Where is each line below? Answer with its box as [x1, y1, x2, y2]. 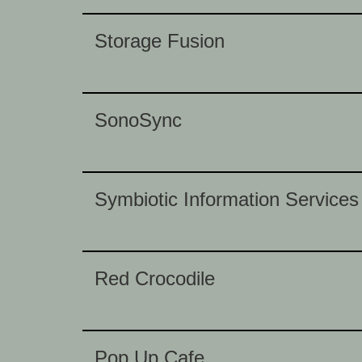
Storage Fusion [95, 30, 225, 52]
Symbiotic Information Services [95, 188, 359, 210]
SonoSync [95, 109, 182, 131]
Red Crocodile [95, 267, 215, 289]
